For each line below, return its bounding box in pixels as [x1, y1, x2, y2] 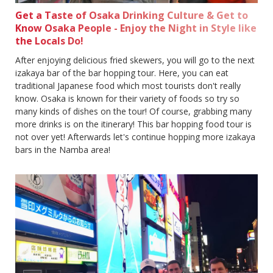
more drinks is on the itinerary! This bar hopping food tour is [15, 118, 252, 130]
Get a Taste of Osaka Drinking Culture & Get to [15, 9, 248, 23]
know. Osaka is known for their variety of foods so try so [15, 93, 239, 105]
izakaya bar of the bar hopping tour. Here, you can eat [15, 67, 229, 79]
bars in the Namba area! [15, 144, 110, 156]
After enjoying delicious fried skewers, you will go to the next [15, 54, 255, 66]
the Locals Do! [15, 34, 83, 48]
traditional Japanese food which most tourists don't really [15, 80, 241, 92]
